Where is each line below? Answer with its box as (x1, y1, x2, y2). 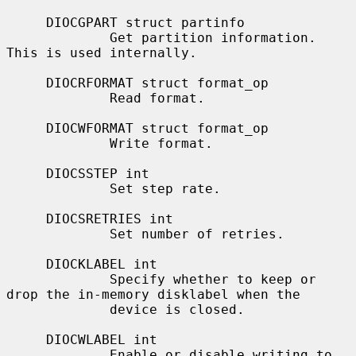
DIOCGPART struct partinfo (6, 14, 46, 30)
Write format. (6, 135, 110, 151)
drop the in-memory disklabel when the (6, 286, 300, 302)
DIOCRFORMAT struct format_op (6, 75, 46, 91)
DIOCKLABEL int (6, 256, 46, 272)
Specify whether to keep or (6, 271, 110, 287)
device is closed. (6, 301, 110, 317)
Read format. (6, 90, 110, 106)
